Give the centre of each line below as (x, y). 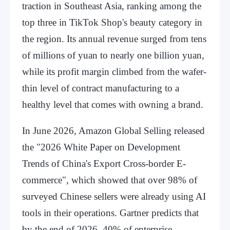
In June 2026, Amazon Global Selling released (113, 131)
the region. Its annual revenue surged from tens (114, 39)
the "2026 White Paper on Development (101, 147)
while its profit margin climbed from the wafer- (114, 71)
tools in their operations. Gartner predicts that (110, 213)
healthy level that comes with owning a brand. (113, 104)
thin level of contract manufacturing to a (101, 88)
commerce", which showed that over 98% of (110, 180)
